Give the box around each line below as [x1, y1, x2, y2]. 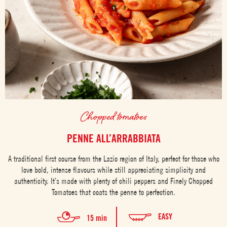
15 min [87, 213, 107, 223]
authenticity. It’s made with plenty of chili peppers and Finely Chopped [14, 176, 213, 186]
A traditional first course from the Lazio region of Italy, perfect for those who [8, 154, 219, 164]
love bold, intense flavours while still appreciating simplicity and [21, 165, 206, 175]
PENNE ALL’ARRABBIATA [66, 132, 161, 145]
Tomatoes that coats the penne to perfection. [52, 187, 175, 197]
